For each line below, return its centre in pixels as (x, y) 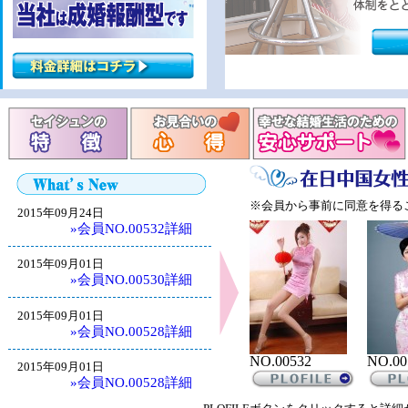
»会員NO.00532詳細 (131, 228)
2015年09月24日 (61, 213)
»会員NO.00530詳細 (131, 280)
